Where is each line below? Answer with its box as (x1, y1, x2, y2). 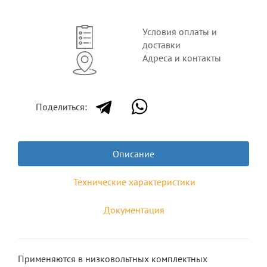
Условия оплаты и (142, 26, 217, 38)
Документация (104, 204, 164, 216)
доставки (142, 39, 181, 51)
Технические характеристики (73, 176, 195, 188)
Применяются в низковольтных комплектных (18, 253, 207, 265)
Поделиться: (36, 101, 87, 113)
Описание (113, 148, 154, 160)
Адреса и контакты (142, 52, 221, 64)
